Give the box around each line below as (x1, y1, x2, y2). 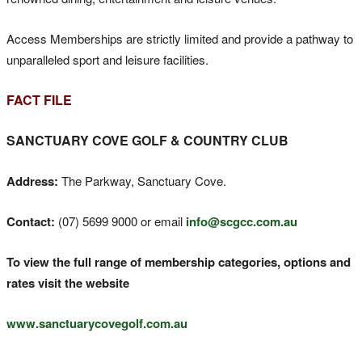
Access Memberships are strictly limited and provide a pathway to (6, 30, 353, 48)
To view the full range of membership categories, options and (6, 253, 351, 271)
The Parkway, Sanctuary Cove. (58, 172, 226, 190)
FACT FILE (6, 90, 72, 110)
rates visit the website (6, 274, 129, 293)
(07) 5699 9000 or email (55, 213, 186, 230)
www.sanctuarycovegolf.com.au (6, 314, 187, 333)
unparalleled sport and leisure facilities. (6, 51, 208, 69)
